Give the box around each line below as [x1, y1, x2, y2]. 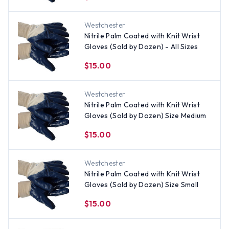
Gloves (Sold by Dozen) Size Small [84, 180, 199, 189]
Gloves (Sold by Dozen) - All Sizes [84, 42, 198, 51]
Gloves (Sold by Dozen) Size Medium [84, 111, 207, 120]
